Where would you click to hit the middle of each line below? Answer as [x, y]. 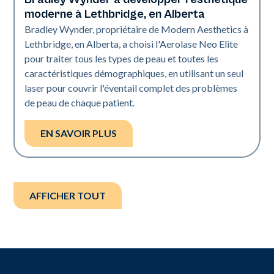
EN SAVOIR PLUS [79, 133]
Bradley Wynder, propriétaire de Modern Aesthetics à [137, 29]
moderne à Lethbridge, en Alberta [115, 14]
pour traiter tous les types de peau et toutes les [122, 58]
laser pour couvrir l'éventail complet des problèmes [131, 87]
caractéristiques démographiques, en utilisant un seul [134, 73]
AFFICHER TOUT [68, 195]
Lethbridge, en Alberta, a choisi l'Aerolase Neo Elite [131, 43]
